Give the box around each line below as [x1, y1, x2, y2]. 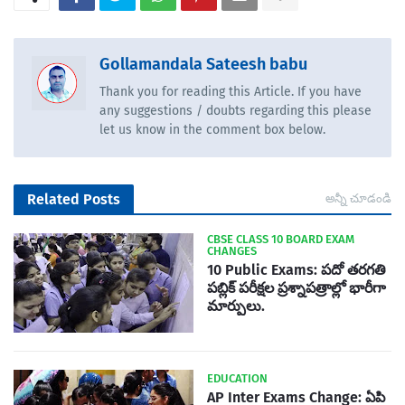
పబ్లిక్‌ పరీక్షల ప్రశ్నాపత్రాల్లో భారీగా [207, 279, 386, 297]
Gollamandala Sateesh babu [99, 54, 307, 75]
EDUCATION [207, 372, 268, 386]
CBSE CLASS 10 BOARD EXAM [207, 232, 354, 247]
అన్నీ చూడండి [325, 192, 391, 206]
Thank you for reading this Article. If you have [99, 84, 362, 100]
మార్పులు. [207, 297, 265, 316]
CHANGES [207, 244, 257, 259]
